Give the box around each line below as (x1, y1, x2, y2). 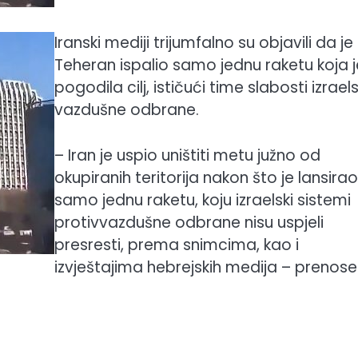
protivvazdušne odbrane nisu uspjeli (54, 211, 324, 233)
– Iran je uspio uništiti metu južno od (54, 144, 320, 166)
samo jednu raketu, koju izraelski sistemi (54, 189, 351, 211)
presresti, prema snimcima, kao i (54, 233, 299, 256)
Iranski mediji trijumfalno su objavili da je (54, 32, 353, 54)
